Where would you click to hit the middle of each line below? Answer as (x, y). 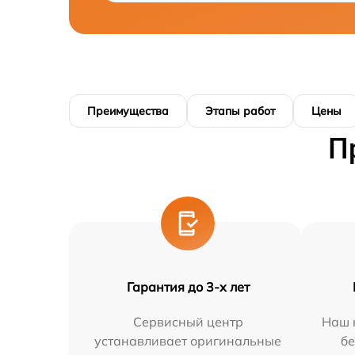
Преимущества (128, 111)
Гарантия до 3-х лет (188, 287)
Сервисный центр (188, 322)
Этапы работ (240, 111)
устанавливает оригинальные (188, 341)
